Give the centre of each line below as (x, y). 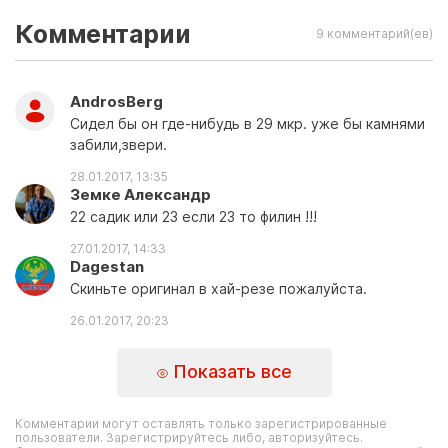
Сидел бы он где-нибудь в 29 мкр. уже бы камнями (247, 123)
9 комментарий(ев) (374, 33)
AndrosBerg (116, 101)
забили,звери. (118, 144)
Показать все (229, 372)
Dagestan (107, 266)
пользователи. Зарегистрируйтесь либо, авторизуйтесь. (189, 437)
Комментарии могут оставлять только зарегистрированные (201, 423)
